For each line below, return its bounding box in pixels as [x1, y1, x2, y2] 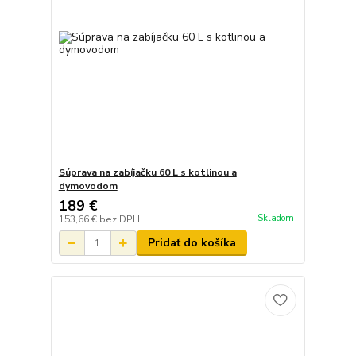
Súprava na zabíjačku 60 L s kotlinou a [58, 166, 237, 180]
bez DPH [99, 213, 140, 226]
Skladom [257, 211, 294, 224]
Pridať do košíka [147, 235, 236, 251]
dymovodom [58, 180, 118, 193]
